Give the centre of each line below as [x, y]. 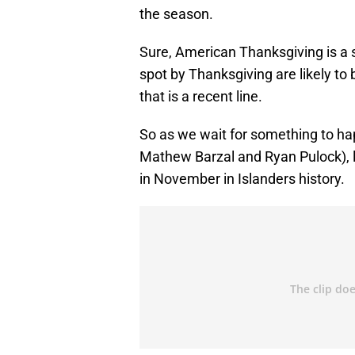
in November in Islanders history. [242, 179]
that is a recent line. [201, 97]
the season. [176, 14]
